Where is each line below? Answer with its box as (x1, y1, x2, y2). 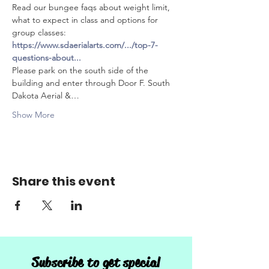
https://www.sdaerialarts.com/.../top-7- (12, 39, 158, 50)
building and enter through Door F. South (12, 77, 172, 88)
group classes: (12, 26, 68, 38)
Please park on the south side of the (12, 64, 151, 76)
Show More (12, 109, 55, 120)
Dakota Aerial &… (12, 89, 79, 101)
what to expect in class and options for (12, 14, 160, 25)
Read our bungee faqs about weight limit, (12, 1, 172, 13)
